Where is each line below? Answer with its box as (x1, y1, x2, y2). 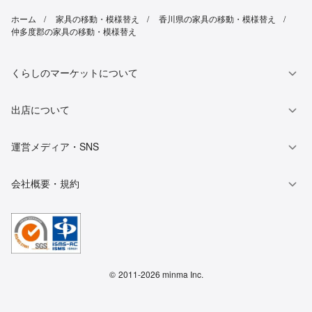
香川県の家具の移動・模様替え (159, 13, 276, 25)
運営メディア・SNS (11, 139, 99, 154)
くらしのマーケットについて (11, 65, 138, 80)
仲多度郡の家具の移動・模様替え (11, 25, 136, 38)
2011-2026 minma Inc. (118, 268, 203, 281)
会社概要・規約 (11, 176, 79, 191)
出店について (11, 102, 70, 117)
